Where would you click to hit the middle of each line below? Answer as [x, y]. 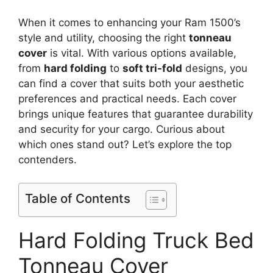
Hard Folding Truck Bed [136, 240]
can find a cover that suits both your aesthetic [131, 83]
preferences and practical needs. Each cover [127, 98]
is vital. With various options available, [142, 53]
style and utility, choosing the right [104, 37]
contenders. [48, 159]
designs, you [215, 68]
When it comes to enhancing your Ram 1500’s [129, 22]
